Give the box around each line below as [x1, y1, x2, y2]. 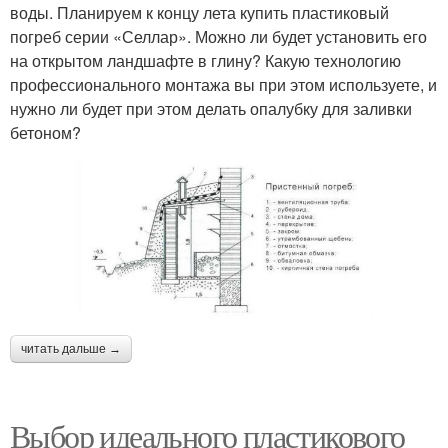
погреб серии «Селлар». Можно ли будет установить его [10, 24, 427, 48]
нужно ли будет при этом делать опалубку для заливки [10, 96, 412, 120]
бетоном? [10, 120, 81, 144]
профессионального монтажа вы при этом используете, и [10, 72, 437, 96]
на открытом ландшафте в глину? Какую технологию [10, 48, 401, 72]
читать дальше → [21, 341, 121, 356]
